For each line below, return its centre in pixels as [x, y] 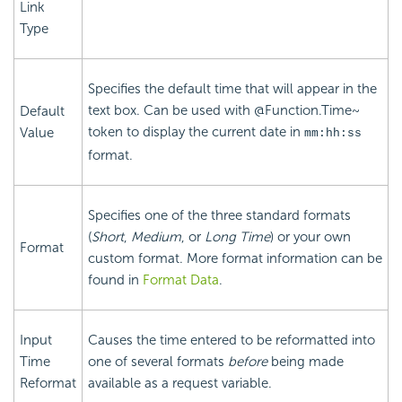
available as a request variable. [180, 384]
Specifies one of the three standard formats [219, 216]
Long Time [237, 237]
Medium [156, 237]
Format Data [181, 280]
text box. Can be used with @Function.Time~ [224, 111]
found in [115, 280]
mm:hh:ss [333, 134]
